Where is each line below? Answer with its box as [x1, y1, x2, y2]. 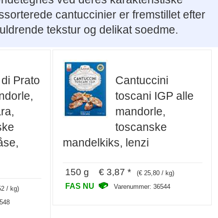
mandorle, [115, 105, 166, 118]
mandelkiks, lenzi [63, 136, 149, 149]
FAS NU [65, 182, 97, 191]
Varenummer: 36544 [114, 183, 171, 191]
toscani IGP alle [115, 89, 194, 102]
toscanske [115, 120, 167, 133]
